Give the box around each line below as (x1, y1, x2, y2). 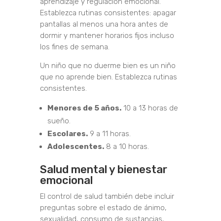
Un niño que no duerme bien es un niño (39, 61, 176, 71)
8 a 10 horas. (104, 142, 149, 151)
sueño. (47, 116, 71, 126)
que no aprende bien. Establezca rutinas (39, 73, 177, 82)
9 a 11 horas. (87, 129, 131, 139)
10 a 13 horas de (121, 104, 178, 113)
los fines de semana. (39, 42, 110, 52)
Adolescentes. (47, 142, 104, 151)
